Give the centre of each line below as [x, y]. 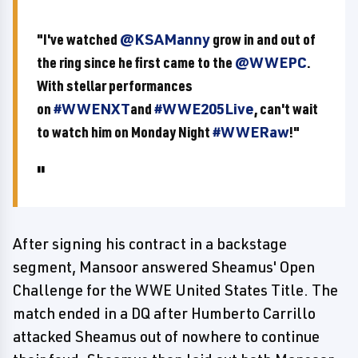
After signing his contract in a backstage [150, 244]
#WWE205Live [204, 109]
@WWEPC [271, 62]
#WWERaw [251, 132]
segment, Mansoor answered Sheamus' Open [164, 267]
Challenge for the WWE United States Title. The [175, 290]
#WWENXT [92, 109]
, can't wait [286, 109]
